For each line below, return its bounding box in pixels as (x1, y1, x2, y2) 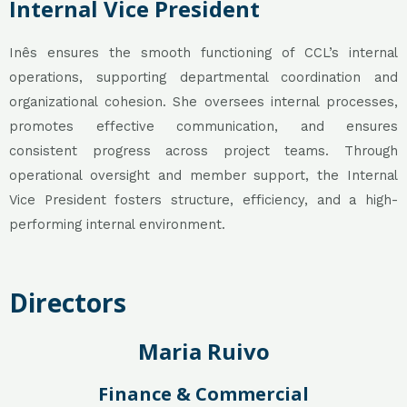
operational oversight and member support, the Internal (9, 166, 398, 184)
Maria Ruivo (137, 336, 270, 367)
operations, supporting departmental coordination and (9, 68, 398, 85)
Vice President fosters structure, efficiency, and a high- (9, 191, 398, 208)
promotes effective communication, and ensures (9, 117, 398, 134)
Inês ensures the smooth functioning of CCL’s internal (9, 44, 398, 61)
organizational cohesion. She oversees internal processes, (9, 93, 398, 110)
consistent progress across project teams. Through (9, 142, 398, 159)
